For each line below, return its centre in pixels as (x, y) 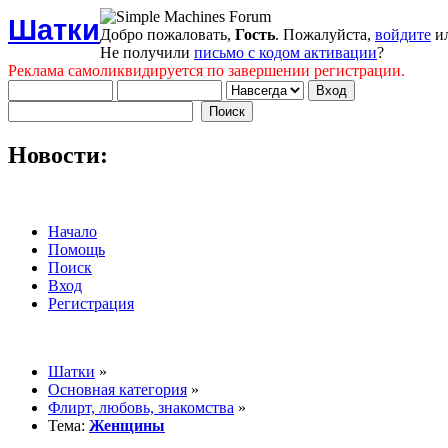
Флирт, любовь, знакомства (141, 407)
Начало (72, 231)
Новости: (58, 154)
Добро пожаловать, (167, 34)
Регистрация (91, 303)
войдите (403, 34)
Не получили (147, 52)
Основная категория (117, 389)
